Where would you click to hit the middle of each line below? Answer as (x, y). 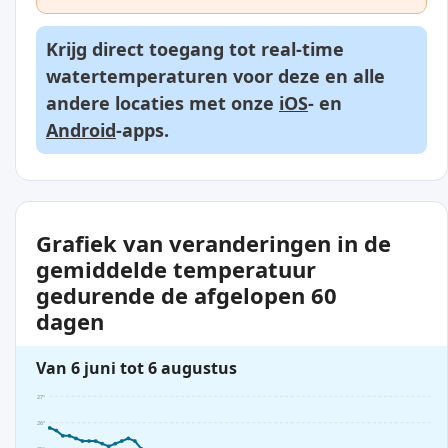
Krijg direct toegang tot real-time (195, 49)
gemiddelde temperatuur (176, 269)
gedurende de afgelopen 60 (186, 295)
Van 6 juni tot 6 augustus (136, 368)
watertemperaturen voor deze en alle (215, 76)
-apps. (142, 130)
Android (81, 130)
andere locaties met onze (162, 103)
